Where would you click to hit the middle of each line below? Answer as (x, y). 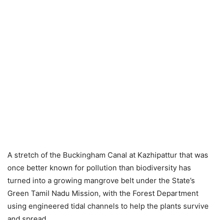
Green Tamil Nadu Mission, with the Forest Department (103, 193)
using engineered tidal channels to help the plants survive (108, 206)
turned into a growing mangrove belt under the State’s (101, 180)
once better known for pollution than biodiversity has (99, 167)
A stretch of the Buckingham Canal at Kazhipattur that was (108, 155)
